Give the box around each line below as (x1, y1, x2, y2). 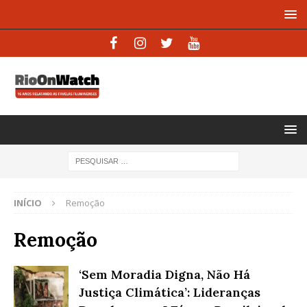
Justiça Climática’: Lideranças (79, 284, 260, 300)
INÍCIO (14, 196, 42, 209)
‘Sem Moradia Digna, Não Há (79, 266, 250, 282)
